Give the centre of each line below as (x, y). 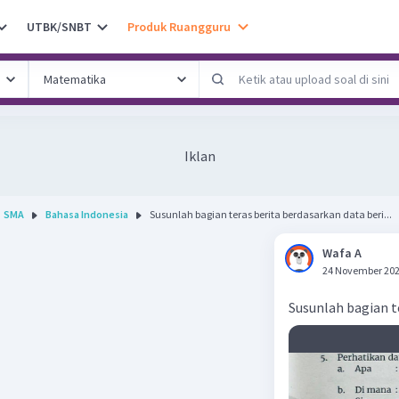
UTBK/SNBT (59, 26)
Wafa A (342, 253)
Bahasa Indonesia (87, 214)
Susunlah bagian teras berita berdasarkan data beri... (271, 214)
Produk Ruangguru (179, 26)
